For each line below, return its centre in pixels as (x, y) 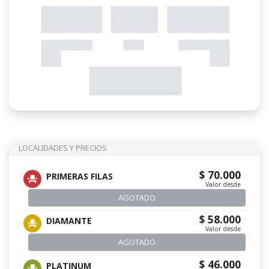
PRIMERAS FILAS (80, 176)
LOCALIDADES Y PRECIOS (63, 147)
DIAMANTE (69, 221)
